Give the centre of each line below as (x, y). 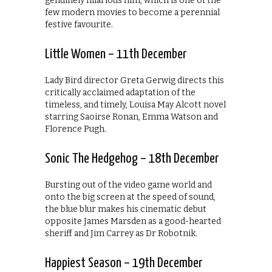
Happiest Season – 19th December (124, 263)
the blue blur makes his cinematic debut (126, 209)
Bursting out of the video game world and (128, 185)
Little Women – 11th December (116, 54)
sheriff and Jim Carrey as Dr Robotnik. (121, 233)
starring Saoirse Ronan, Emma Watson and (131, 117)
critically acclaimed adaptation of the (120, 92)
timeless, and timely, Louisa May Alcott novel (135, 104)
